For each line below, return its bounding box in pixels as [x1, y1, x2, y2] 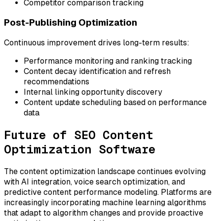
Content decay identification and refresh [24, 67, 171, 76]
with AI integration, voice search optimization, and [4, 177, 185, 186]
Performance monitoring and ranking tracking [24, 56, 192, 66]
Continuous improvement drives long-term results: [4, 38, 189, 48]
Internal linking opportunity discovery [24, 87, 162, 97]
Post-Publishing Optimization [4, 17, 137, 28]
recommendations [24, 77, 89, 87]
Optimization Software [4, 143, 155, 156]
